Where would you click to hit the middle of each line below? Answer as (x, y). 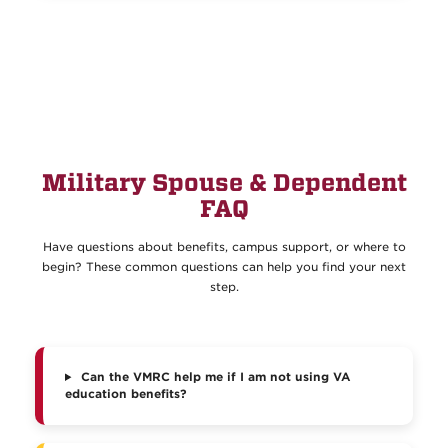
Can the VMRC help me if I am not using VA (214, 377)
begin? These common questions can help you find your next (224, 267)
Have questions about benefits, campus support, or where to (224, 247)
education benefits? (126, 394)
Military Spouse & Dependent (224, 183)
